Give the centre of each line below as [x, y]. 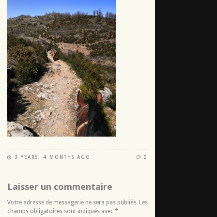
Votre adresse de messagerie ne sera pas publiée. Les [77, 203]
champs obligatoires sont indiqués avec [61, 211]
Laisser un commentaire [60, 187]
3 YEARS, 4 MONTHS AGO [53, 157]
